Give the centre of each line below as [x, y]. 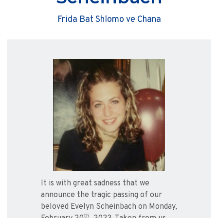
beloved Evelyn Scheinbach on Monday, [109, 207]
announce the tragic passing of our [101, 195]
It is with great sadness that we [95, 184]
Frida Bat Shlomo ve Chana [109, 20]
